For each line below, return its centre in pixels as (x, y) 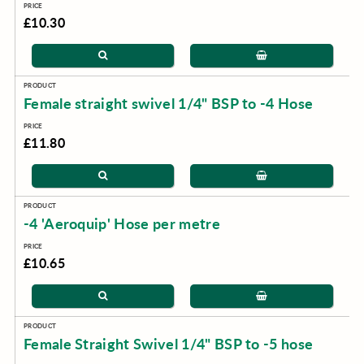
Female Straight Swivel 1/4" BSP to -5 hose (168, 344)
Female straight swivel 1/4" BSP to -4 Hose (168, 103)
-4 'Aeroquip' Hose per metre (121, 223)
